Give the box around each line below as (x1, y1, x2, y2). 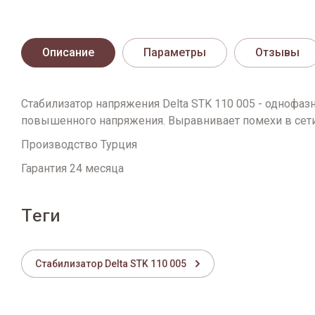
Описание (42, 46, 94, 59)
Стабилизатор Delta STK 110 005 (35, 258, 186, 269)
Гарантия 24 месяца (21, 162, 124, 175)
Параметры (143, 46, 206, 59)
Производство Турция (21, 138, 137, 151)
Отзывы (255, 46, 300, 59)
